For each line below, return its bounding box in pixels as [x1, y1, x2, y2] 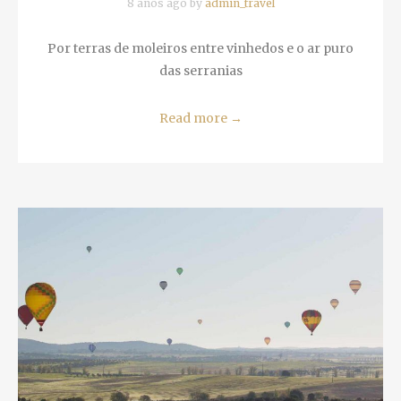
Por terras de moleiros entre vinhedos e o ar [57, 25, 330, 42]
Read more [152, 95, 223, 112]
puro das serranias [135, 47, 252, 64]
